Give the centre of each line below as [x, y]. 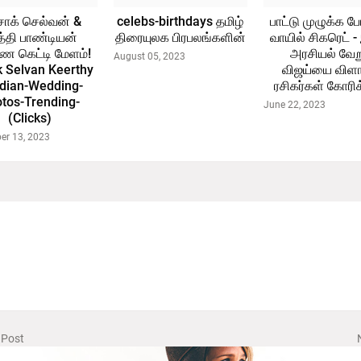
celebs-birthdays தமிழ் [180, 21]
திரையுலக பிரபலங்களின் [180, 37]
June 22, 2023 [295, 105]
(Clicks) [30, 118]
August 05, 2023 [149, 56]
